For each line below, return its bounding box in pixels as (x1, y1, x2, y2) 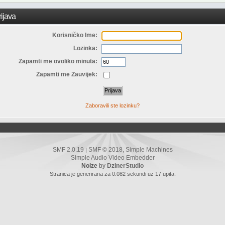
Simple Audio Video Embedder (70, 154, 155, 162)
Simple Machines (125, 146, 173, 154)
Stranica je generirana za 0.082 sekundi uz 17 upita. (49, 171, 176, 177)
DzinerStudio (107, 162, 144, 170)
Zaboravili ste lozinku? (85, 102, 140, 108)
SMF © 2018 (88, 146, 123, 154)
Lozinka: (73, 44, 98, 52)
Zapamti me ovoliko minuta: (19, 58, 98, 65)
